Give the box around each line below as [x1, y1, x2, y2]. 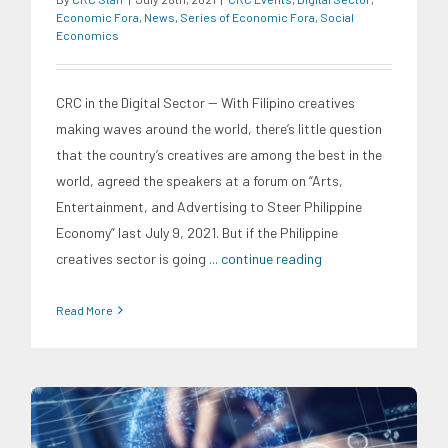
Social [320, 9, 354, 24]
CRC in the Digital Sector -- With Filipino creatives [56, 93, 355, 111]
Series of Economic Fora [180, 9, 315, 24]
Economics [56, 27, 119, 42]
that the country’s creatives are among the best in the [56, 145, 382, 163]
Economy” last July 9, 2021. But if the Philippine [56, 223, 338, 241]
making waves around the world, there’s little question [56, 119, 382, 137]
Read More [56, 302, 113, 317]
